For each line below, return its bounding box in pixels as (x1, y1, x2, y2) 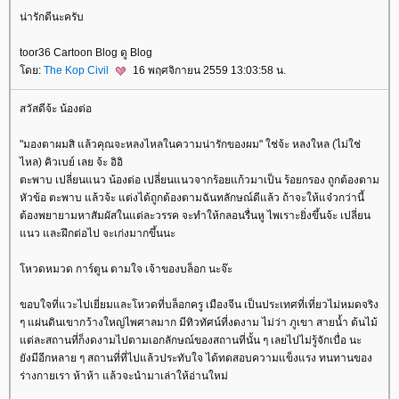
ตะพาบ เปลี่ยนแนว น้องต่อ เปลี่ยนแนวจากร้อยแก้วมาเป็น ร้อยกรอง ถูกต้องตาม (20, 174, 379, 187)
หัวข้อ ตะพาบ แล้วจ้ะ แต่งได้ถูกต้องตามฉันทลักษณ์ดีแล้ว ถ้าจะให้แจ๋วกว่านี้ (20, 191, 364, 205)
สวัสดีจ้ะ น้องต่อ (20, 102, 92, 116)
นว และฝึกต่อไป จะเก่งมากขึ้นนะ (20, 227, 175, 240)
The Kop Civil (44, 64, 111, 77)
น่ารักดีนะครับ (20, 11, 84, 24)
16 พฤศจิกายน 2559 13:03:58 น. (130, 64, 286, 77)
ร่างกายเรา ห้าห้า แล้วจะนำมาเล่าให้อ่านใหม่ (20, 370, 228, 383)
